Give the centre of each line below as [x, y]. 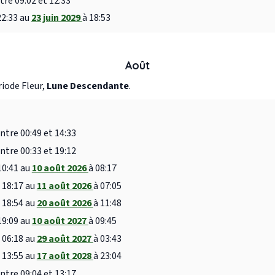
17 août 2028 [65, 256]
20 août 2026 [65, 203]
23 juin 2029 [56, 18]
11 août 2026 [65, 186]
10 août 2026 [60, 168]
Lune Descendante [88, 86]
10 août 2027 [60, 221]
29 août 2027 [65, 238]
